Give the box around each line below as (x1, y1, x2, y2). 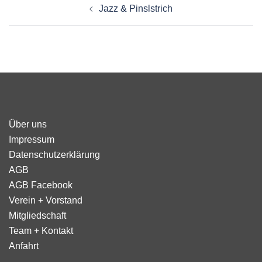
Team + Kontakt (9, 226, 73, 236)
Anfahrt (9, 241, 39, 251)
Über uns (9, 119, 47, 130)
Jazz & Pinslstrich (99, 4, 173, 14)
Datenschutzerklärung (9, 150, 100, 160)
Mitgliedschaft (9, 211, 66, 221)
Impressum (9, 135, 54, 145)
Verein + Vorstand (9, 195, 82, 206)
